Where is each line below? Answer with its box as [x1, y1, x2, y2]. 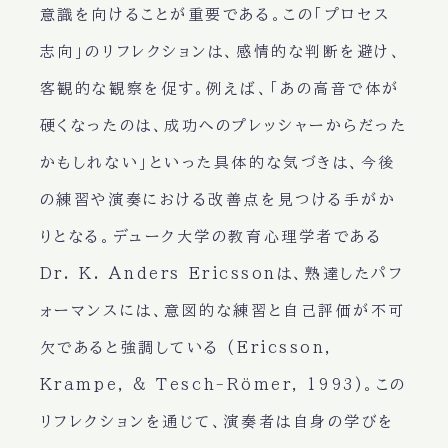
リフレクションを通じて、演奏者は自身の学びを [39, 414, 395, 430]
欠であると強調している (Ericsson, [39, 340, 333, 356]
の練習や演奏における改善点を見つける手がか [39, 192, 397, 208]
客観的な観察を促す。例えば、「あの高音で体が [39, 81, 400, 97]
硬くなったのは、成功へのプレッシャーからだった [39, 118, 408, 134]
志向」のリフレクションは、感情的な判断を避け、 [39, 44, 403, 60]
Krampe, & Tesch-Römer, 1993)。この [39, 377, 407, 393]
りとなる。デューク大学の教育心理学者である [39, 229, 383, 245]
